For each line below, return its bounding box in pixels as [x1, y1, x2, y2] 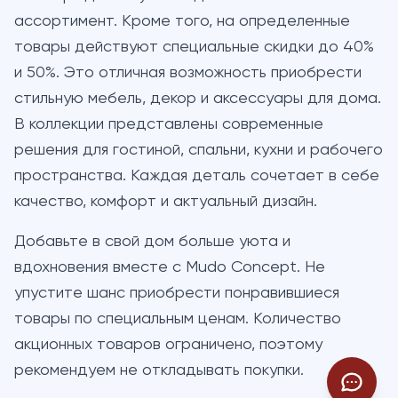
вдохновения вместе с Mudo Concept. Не [14, 259, 325, 275]
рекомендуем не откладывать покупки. [14, 362, 304, 378]
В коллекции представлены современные [14, 115, 323, 132]
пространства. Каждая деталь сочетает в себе [14, 167, 379, 184]
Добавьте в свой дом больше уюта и [14, 233, 291, 250]
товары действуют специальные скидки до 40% [14, 38, 374, 55]
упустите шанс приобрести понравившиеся [14, 284, 339, 301]
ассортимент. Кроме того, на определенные [14, 12, 350, 29]
